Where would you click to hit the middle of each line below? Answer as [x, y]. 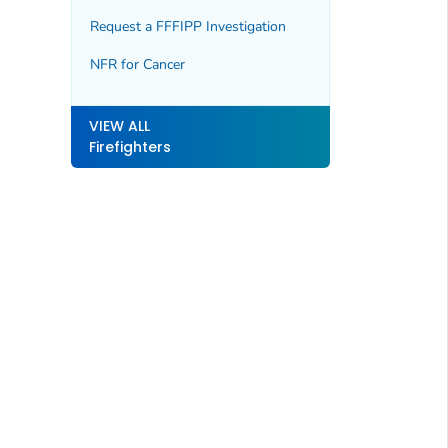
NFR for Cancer [137, 65]
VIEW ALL [119, 126]
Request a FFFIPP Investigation [187, 27]
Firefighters [129, 147]
